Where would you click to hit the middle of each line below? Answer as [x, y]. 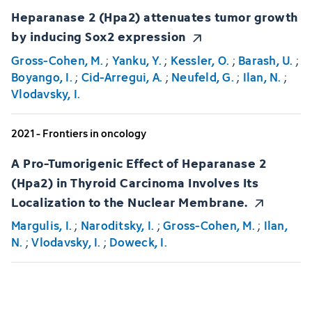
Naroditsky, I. [117, 226]
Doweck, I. [138, 243]
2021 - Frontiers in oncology [79, 133]
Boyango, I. [42, 77]
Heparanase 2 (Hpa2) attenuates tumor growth [155, 17]
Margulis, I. [41, 226]
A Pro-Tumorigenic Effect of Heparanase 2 [139, 162]
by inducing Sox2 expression [99, 36]
